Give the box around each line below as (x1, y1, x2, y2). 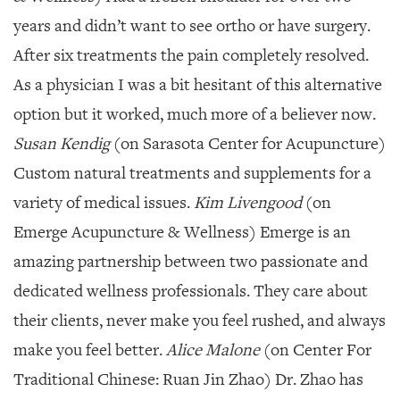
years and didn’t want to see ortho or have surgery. (13, 15, 371, 37)
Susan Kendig (13, 133, 110, 154)
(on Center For (260, 339, 371, 361)
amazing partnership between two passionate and (13, 251, 368, 272)
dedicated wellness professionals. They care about (13, 280, 368, 302)
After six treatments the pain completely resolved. (13, 45, 369, 66)
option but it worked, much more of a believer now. (13, 104, 376, 125)
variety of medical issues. (13, 192, 194, 213)
